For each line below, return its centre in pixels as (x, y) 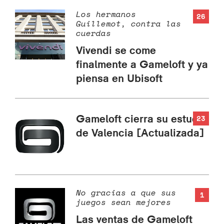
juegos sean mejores (123, 202)
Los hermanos (106, 14)
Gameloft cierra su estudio (142, 119)
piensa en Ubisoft (119, 78)
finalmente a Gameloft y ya (142, 64)
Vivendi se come (116, 50)
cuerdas (93, 33)
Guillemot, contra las (128, 24)
